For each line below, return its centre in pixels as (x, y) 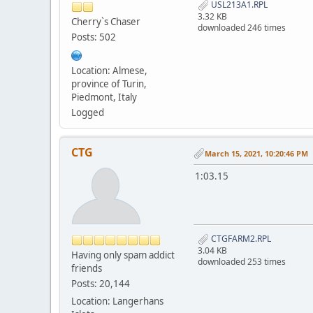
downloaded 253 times (242, 261)
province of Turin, (109, 83)
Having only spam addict (123, 255)
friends (87, 268)
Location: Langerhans (117, 301)
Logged (88, 112)
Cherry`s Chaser (106, 21)
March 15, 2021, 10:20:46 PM (256, 153)
